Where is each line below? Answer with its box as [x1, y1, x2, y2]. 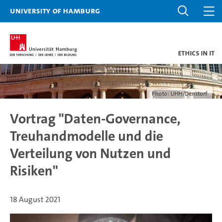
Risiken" [10, 162, 58, 180]
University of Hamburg [10, 5, 100, 16]
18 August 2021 [10, 194, 60, 205]
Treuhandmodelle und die [10, 127, 163, 145]
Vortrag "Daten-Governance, [10, 110, 180, 128]
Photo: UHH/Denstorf [152, 90, 207, 98]
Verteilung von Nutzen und [10, 145, 171, 163]
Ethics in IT [178, 48, 215, 58]
